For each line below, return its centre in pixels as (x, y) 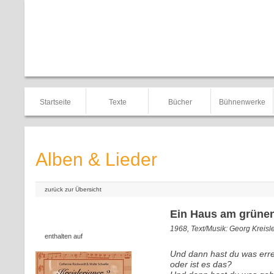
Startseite (55, 102)
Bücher (180, 102)
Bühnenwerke (242, 102)
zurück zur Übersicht (73, 189)
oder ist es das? (201, 264)
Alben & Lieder (96, 159)
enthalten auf (64, 236)
